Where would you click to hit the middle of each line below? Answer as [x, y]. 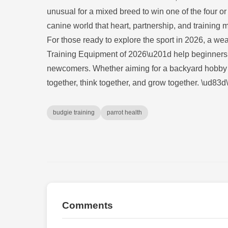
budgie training [74, 112]
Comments [88, 205]
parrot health [124, 112]
